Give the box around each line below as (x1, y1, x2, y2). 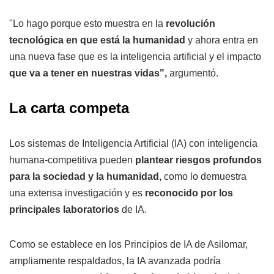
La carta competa (9, 100, 129, 117)
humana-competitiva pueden (9, 155, 135, 166)
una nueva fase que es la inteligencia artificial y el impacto (9, 51, 261, 62)
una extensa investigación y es (9, 188, 145, 199)
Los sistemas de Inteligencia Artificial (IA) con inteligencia (9, 138, 257, 149)
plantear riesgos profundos (135, 155, 262, 166)
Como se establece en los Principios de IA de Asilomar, (9, 239, 248, 250)
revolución (166, 18, 215, 29)
